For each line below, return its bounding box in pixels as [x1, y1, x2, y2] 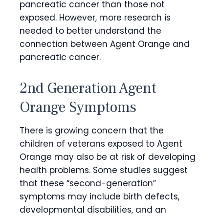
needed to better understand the [20, 24, 161, 37]
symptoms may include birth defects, [20, 190, 179, 202]
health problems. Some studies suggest [20, 164, 188, 176]
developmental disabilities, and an [20, 203, 166, 216]
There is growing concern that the [20, 124, 164, 136]
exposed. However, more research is [20, 11, 171, 23]
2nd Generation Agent [20, 78, 156, 98]
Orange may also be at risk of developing [20, 151, 196, 163]
